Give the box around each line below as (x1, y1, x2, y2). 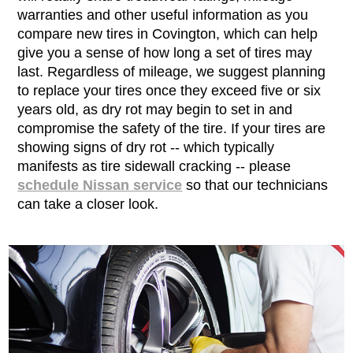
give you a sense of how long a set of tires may (17, 44, 313, 61)
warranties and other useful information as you (17, 6, 309, 23)
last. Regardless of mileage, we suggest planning (17, 63, 326, 80)
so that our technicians (182, 176, 329, 193)
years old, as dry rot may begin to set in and (17, 101, 293, 117)
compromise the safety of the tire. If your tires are (17, 120, 326, 136)
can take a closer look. (17, 195, 159, 212)
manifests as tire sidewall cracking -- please (17, 158, 292, 174)
